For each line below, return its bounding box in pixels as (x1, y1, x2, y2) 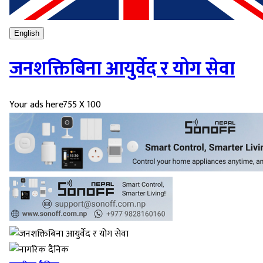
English (14, 28, 39, 38)
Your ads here (9, 97, 63, 113)
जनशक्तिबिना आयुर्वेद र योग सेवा (9, 53, 235, 85)
